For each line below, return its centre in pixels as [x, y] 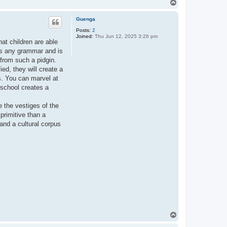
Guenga [86, 19]
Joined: [85, 36]
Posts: [83, 30]
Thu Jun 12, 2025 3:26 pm [125, 36]
